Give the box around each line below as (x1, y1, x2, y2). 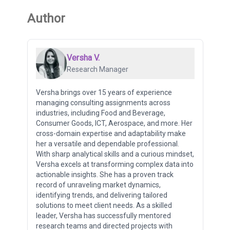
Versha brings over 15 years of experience (35, 88, 172, 97)
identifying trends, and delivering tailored (35, 190, 167, 199)
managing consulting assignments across (35, 98, 170, 107)
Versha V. (66, 53, 100, 63)
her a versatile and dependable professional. (35, 139, 179, 148)
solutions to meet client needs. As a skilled (35, 201, 172, 209)
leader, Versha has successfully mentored (35, 211, 171, 220)
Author (27, 11, 65, 26)
